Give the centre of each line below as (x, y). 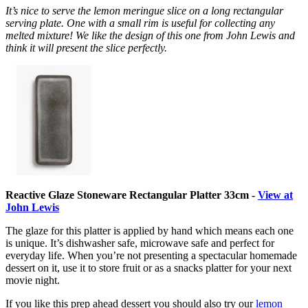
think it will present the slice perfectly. (88, 48)
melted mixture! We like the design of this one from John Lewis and (150, 36)
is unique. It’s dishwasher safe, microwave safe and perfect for (140, 243)
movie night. (34, 280)
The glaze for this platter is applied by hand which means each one (150, 231)
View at (275, 195)
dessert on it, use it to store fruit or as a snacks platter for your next (148, 268)
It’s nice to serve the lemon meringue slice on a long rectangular (144, 11)
